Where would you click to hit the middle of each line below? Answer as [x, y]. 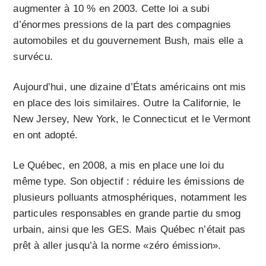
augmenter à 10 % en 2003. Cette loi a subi [111, 9]
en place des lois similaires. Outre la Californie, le [127, 103]
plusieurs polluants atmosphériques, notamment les [130, 198]
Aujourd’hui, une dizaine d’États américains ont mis [130, 87]
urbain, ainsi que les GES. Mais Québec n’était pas [129, 230]
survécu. [33, 57]
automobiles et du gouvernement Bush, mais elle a [128, 41]
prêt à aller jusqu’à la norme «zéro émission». [117, 246]
